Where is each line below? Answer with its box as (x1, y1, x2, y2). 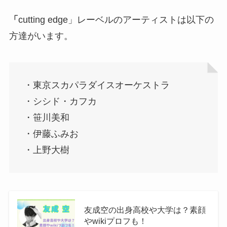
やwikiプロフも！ (84, 216, 147, 225)
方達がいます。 (9, 31, 73, 42)
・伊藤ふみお (23, 128, 79, 139)
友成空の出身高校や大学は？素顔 (84, 205, 206, 214)
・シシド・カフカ (23, 96, 97, 106)
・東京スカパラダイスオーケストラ (23, 80, 170, 90)
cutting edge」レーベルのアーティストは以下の (18, 15, 214, 25)
